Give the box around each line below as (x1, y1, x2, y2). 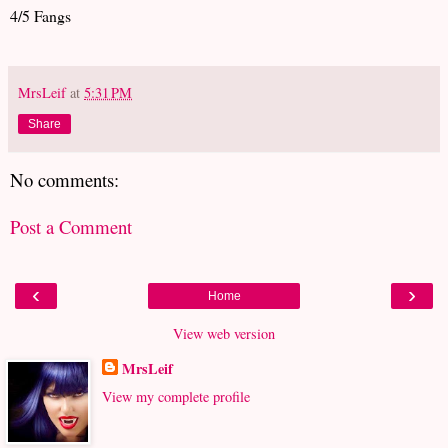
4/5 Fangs (10, 5, 71, 27)
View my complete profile (101, 386, 250, 406)
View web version (173, 324, 275, 344)
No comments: (10, 167, 119, 193)
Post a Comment (10, 214, 132, 240)
